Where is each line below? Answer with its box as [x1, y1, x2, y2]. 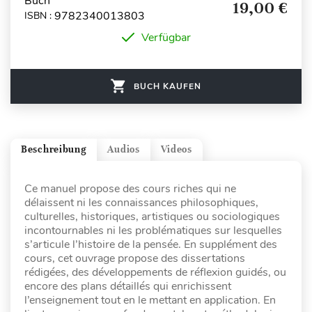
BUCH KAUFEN [134, 80, 201, 92]
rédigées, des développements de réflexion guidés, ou [24, 264, 286, 280]
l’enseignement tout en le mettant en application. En [24, 292, 276, 308]
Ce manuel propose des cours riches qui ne [24, 180, 236, 196]
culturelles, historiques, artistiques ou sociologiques [24, 208, 280, 224]
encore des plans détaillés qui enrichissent [24, 278, 231, 294]
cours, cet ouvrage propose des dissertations [24, 250, 245, 266]
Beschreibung [21, 143, 87, 156]
